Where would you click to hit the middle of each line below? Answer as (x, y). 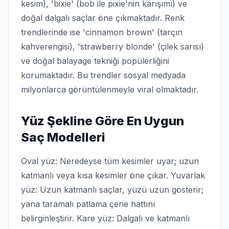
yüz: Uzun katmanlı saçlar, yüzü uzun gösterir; (112, 190)
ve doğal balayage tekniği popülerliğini (95, 61)
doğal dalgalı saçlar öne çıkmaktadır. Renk (103, 18)
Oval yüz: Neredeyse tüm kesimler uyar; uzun (110, 161)
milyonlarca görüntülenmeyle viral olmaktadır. (110, 89)
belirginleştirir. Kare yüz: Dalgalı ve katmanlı (105, 218)
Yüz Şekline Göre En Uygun (102, 121)
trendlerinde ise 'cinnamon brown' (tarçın (102, 32)
